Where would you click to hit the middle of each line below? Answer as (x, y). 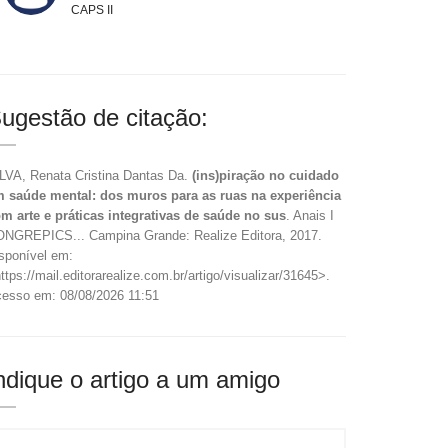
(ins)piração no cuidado (265, 175)
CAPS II (92, 10)
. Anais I (310, 215)
